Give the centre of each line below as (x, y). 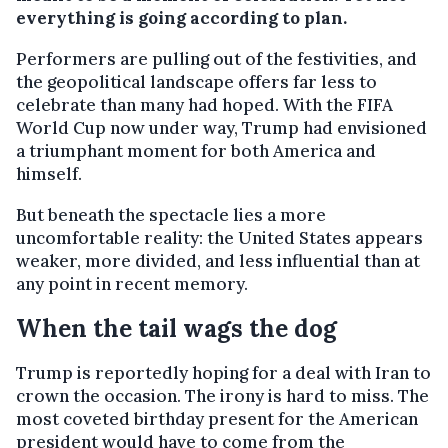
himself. (49, 173)
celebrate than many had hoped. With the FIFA (204, 104)
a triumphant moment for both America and (196, 150)
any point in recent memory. (132, 283)
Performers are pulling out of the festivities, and (216, 58)
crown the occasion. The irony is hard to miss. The (222, 395)
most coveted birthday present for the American (217, 418)
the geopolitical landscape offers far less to (196, 81)
